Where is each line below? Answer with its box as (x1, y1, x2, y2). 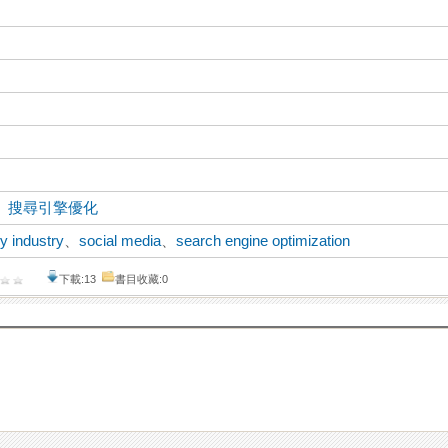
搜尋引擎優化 (8, 200, 99, 217)
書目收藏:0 (115, 273, 169, 286)
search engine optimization (176, 233, 351, 250)
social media (79, 233, 162, 250)
